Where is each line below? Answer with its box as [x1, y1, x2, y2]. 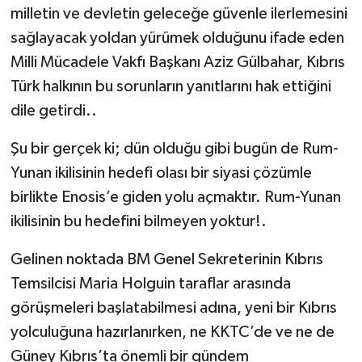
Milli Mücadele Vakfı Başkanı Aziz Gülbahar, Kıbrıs [10, 54, 345, 71]
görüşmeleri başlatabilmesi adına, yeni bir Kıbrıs [10, 300, 337, 317]
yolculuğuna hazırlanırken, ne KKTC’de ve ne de [10, 324, 335, 341]
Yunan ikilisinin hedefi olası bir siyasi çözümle [10, 165, 312, 182]
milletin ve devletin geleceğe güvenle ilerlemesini [10, 6, 347, 23]
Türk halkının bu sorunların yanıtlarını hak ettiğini [10, 78, 331, 95]
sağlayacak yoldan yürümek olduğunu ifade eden [10, 30, 344, 47]
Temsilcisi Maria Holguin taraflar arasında [10, 276, 291, 293]
